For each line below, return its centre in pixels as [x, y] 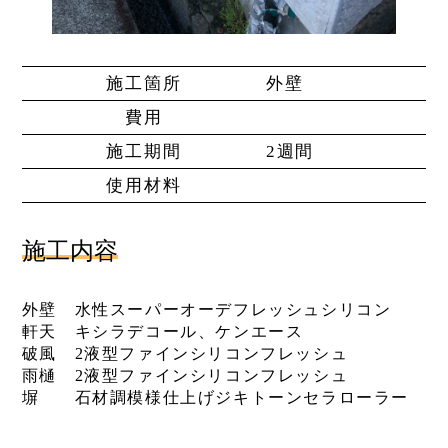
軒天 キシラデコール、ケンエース [162, 332]
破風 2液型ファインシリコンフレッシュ [185, 354]
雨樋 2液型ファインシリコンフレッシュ [185, 376]
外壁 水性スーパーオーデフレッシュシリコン [206, 310]
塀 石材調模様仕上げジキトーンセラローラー [215, 398]
